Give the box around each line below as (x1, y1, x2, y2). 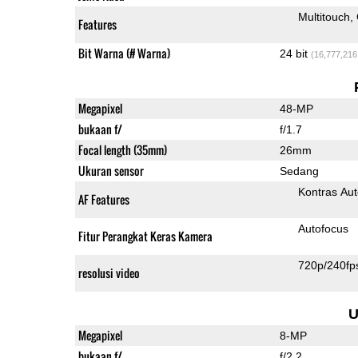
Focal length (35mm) (78, 141, 167, 158)
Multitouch (297, 10, 350, 23)
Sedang (279, 164, 319, 177)
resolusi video (78, 264, 140, 281)
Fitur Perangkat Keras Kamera (78, 227, 213, 245)
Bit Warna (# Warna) (78, 44, 170, 62)
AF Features (78, 190, 129, 208)
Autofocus (297, 221, 348, 235)
